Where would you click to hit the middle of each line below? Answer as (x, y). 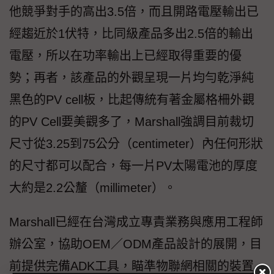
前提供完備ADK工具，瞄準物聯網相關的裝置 (131, 266)
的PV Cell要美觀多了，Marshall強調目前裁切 (131, 121)
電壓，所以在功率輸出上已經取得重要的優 (125, 55)
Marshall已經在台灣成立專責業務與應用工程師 (136, 222)
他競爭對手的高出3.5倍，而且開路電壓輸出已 (134, 11)
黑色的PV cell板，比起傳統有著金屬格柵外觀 (132, 99)
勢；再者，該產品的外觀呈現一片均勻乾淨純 (131, 77)
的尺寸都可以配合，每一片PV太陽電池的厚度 (133, 165)
